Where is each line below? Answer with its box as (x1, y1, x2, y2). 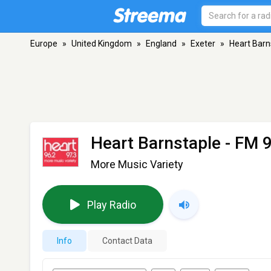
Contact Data (102, 236, 152, 246)
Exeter (191, 39, 215, 48)
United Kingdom (71, 39, 132, 48)
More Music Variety (91, 158, 183, 171)
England (146, 39, 177, 48)
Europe (30, 39, 57, 48)
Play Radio (87, 198, 136, 211)
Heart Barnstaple (91, 133, 221, 153)
